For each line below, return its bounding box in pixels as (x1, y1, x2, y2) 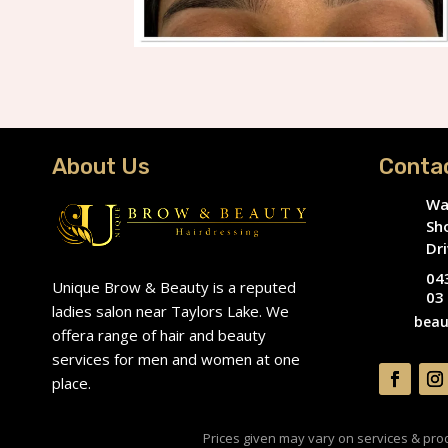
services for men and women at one (52, 349, 300, 370)
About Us (52, 152, 150, 180)
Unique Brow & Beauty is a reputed (52, 277, 296, 298)
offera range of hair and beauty (52, 325, 266, 346)
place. (52, 373, 91, 394)
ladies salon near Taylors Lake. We (52, 301, 289, 322)
